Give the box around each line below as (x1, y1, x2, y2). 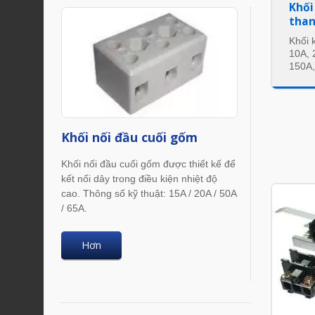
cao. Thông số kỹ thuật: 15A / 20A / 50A (61, 188, 236, 200)
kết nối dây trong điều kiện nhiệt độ (61, 173, 217, 185)
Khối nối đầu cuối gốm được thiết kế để (61, 158, 236, 170)
